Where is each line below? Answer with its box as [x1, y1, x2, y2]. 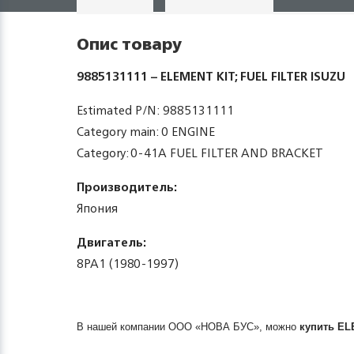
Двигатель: [77, 232, 146, 253]
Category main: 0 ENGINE [77, 121, 215, 142]
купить [299, 321, 337, 333]
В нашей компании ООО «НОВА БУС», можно [77, 321, 299, 333]
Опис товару [77, 30, 182, 58]
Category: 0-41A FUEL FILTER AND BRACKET [77, 142, 323, 164]
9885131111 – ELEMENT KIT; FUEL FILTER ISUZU [77, 66, 345, 87]
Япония [77, 198, 118, 219]
